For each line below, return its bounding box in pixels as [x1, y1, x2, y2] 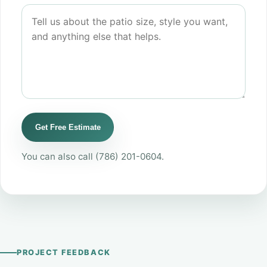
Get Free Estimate [35, 123, 101, 132]
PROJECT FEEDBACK [17, 248, 111, 257]
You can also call [21, 151, 96, 163]
